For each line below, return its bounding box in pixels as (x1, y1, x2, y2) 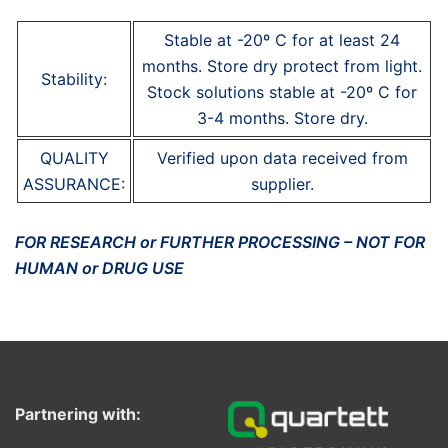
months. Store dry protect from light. (142, 56, 422, 76)
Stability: (41, 69, 107, 89)
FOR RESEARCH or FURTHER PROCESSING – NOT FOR (15, 232, 425, 252)
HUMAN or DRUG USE (15, 258, 184, 278)
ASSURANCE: (23, 174, 125, 194)
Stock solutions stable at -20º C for (147, 82, 417, 102)
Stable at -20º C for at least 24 (164, 30, 400, 50)
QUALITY (39, 148, 109, 168)
